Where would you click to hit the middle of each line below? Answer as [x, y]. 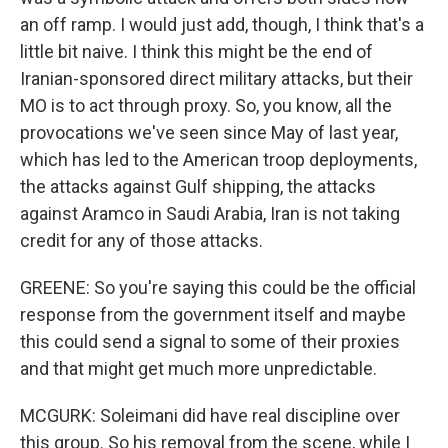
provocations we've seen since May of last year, [209, 132]
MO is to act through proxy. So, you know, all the [206, 105]
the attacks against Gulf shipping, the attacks [198, 186]
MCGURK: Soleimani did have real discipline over [210, 415]
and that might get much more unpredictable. [198, 368]
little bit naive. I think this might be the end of [196, 51]
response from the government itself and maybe [213, 314]
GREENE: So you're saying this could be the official [218, 287]
